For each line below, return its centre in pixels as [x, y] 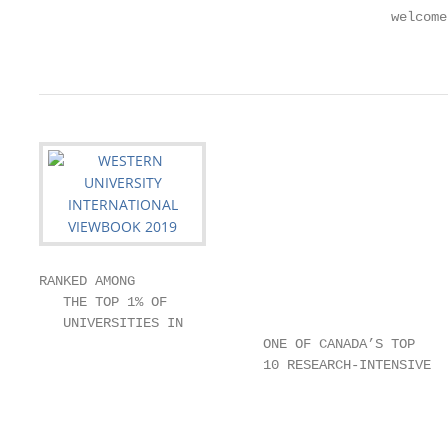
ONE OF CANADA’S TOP [227, 344]
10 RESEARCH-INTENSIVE [235, 365]
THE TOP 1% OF [103, 302]
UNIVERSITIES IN [111, 323]
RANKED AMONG [87, 281]
